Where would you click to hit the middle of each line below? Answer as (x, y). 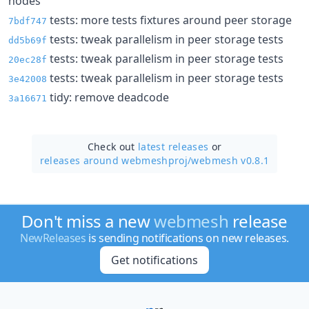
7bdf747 (28, 21)
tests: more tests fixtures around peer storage (169, 20)
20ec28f (28, 59)
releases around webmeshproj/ (116, 160)
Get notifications (154, 260)
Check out (113, 146)
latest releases (173, 146)
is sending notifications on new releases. (187, 238)
